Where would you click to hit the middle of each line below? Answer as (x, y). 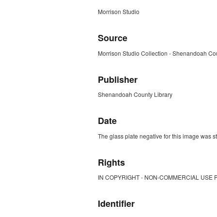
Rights (111, 162)
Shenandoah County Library (135, 94)
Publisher (118, 79)
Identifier (116, 204)
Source (113, 38)
